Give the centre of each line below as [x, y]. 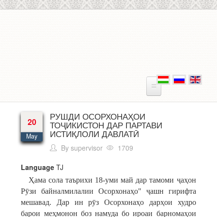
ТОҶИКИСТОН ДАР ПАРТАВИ [106, 125]
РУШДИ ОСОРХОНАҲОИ [98, 116]
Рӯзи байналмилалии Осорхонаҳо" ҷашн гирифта [108, 191]
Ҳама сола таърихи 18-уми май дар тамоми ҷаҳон [108, 180]
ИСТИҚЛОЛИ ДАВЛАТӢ [95, 133]
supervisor [87, 148]
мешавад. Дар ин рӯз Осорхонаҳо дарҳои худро [108, 202]
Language [38, 167]
